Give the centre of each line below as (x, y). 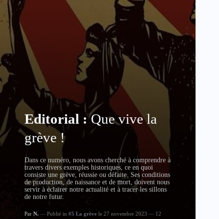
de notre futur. (44, 197)
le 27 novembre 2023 (123, 214)
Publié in (57, 214)
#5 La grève (83, 214)
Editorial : (58, 119)
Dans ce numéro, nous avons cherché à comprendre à (98, 160)
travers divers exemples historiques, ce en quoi (89, 167)
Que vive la (124, 119)
